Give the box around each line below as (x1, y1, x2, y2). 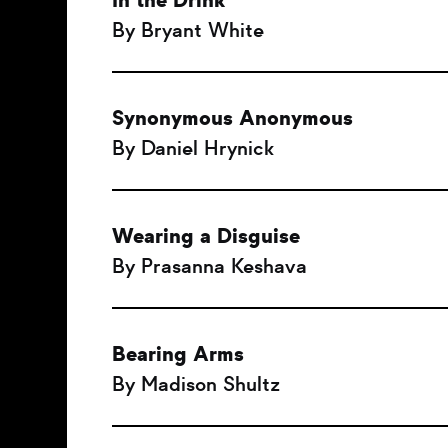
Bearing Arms (112, 341, 244, 367)
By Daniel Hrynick (112, 135, 274, 161)
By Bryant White (112, 17, 264, 43)
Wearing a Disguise (112, 223, 300, 249)
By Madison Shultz (112, 371, 280, 397)
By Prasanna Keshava (112, 253, 307, 279)
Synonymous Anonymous (112, 105, 353, 131)
